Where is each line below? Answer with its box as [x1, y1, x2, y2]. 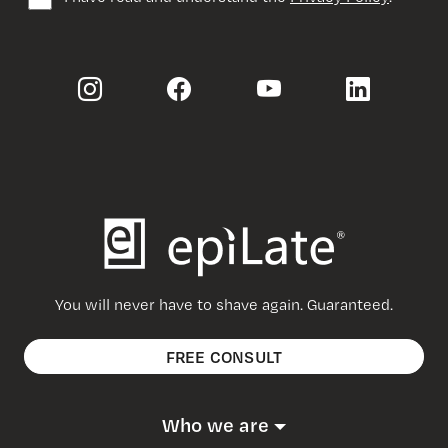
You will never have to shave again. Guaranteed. [55, 294, 393, 315]
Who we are [161, 412, 269, 438]
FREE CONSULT [165, 346, 283, 368]
